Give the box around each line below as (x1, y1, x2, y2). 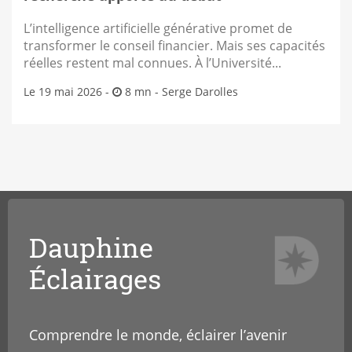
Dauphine (29, 229, 153, 266)
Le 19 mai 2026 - (24, 84, 112, 100)
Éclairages (29, 261, 161, 297)
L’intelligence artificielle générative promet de (24, 20, 292, 37)
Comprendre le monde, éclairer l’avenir (29, 325, 287, 345)
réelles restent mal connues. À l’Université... (24, 54, 281, 71)
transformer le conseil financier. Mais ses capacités (24, 37, 325, 54)
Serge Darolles (162, 84, 238, 100)
